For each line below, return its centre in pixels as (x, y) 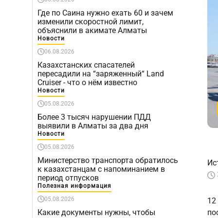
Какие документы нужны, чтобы (96, 212)
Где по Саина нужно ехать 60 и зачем (105, 13)
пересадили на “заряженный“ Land (101, 74)
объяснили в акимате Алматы (92, 30)
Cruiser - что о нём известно (87, 82)
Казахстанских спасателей (86, 65)
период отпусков (68, 178)
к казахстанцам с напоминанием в (101, 169)
